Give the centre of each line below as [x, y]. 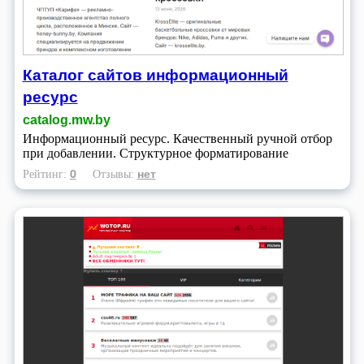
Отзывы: [115, 174]
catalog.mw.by [66, 120]
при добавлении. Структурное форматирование [155, 154]
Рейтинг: [46, 174]
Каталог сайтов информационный [155, 75]
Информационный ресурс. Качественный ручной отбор [177, 139]
